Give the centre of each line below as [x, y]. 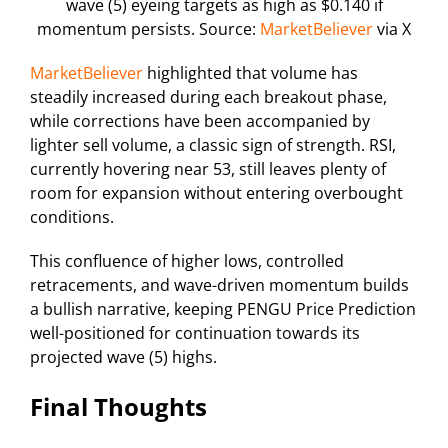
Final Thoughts [118, 406]
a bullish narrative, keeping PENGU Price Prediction [223, 308]
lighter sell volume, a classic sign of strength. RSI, [213, 144]
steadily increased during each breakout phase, [208, 96]
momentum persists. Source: [148, 28]
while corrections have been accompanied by [200, 120]
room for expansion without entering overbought [216, 192]
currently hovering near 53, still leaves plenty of [208, 168]
